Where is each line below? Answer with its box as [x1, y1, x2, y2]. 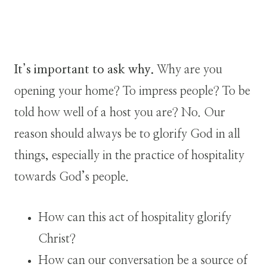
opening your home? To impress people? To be [14, 85, 250, 97]
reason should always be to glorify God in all [14, 128, 240, 140]
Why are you [154, 63, 222, 76]
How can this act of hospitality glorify [38, 211, 231, 223]
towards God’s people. [14, 170, 129, 183]
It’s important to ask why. [14, 63, 154, 76]
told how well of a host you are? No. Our [14, 106, 225, 119]
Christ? [38, 232, 76, 245]
